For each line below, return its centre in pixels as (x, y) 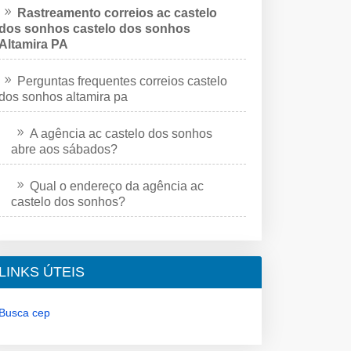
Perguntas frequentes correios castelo (122, 81)
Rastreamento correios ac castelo (117, 13)
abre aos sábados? (64, 149)
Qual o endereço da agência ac (117, 186)
